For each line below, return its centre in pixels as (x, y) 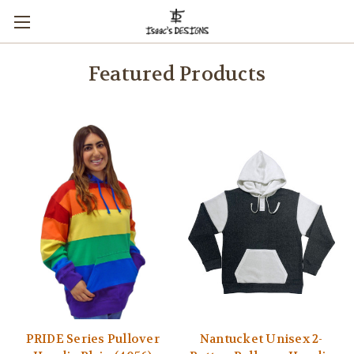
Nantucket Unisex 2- (261, 339)
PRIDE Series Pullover (92, 339)
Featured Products (177, 74)
